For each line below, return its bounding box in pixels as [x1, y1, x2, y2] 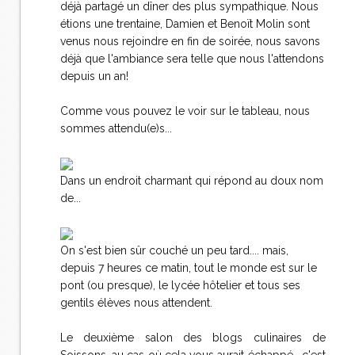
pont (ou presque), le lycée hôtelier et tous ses [60, 279, 300, 292]
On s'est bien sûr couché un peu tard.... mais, [60, 244, 288, 257]
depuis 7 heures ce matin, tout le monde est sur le [60, 261, 317, 274]
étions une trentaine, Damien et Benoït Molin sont [60, 17, 310, 30]
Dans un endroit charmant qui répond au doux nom [60, 174, 323, 187]
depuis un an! [60, 70, 128, 82]
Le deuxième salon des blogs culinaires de [60, 331, 326, 344]
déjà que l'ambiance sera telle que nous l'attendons [60, 52, 324, 65]
